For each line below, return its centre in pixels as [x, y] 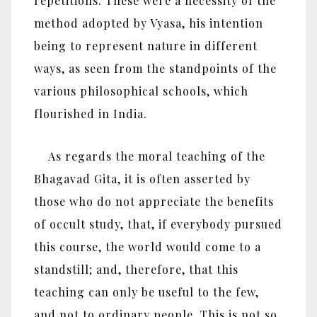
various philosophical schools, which [141, 91]
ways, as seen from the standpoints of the [155, 68]
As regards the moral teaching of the [150, 156]
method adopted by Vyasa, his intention [149, 23]
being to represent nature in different [146, 45]
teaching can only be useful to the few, [146, 292]
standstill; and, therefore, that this [136, 270]
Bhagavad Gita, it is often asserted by [142, 179]
